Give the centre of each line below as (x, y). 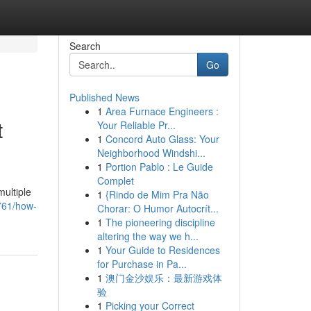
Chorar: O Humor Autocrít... (158, 208)
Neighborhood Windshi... (151, 153)
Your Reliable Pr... (136, 125)
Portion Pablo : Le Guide (159, 167)
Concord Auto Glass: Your (162, 139)
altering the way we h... (148, 236)
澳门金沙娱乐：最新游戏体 (163, 278)
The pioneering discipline (160, 222)
